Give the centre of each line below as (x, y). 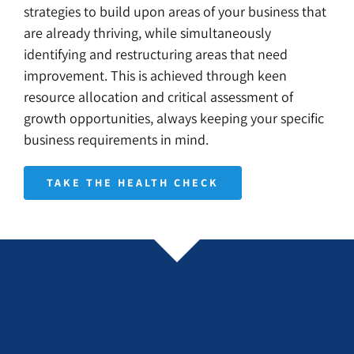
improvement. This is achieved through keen (156, 75)
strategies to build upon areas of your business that (175, 11)
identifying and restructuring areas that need (156, 54)
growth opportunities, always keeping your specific (174, 118)
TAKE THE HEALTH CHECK (133, 182)
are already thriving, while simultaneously (148, 32)
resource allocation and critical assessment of (159, 96)
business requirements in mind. (117, 139)
